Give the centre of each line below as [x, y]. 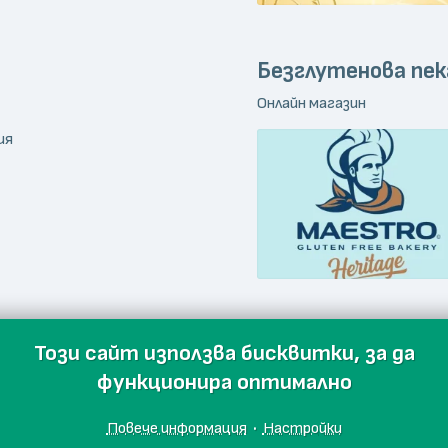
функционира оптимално [224, 382]
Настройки [302, 428]
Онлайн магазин [311, 103]
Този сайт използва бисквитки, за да [224, 353]
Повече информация [176, 428]
